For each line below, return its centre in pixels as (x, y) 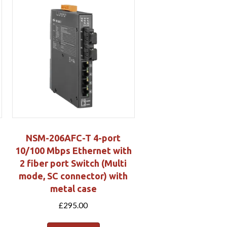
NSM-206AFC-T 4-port (73, 138)
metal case (73, 188)
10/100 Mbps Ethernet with (73, 150)
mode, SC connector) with (73, 176)
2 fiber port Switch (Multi (73, 163)
